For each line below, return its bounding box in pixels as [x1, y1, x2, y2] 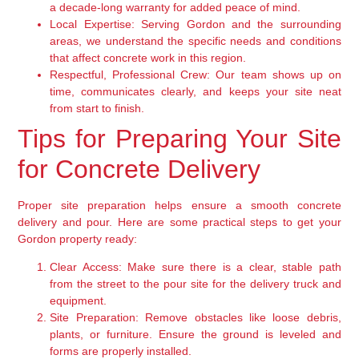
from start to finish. [50, 101, 145, 115]
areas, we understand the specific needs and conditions [50, 34, 341, 47]
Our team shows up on [210, 67, 341, 81]
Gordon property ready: [18, 232, 138, 245]
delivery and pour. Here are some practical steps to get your [18, 215, 341, 228]
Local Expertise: [50, 17, 135, 30]
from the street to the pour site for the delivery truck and [50, 277, 341, 291]
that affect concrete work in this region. [50, 50, 247, 64]
